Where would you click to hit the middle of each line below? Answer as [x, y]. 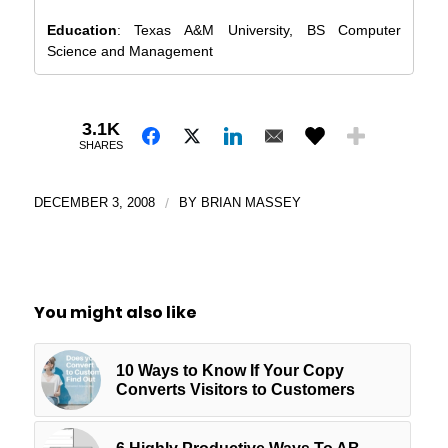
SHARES [100, 145]
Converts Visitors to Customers [235, 389]
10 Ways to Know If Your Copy [229, 370]
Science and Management [129, 50]
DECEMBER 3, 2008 [94, 202]
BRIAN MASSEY [250, 202]
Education [81, 29]
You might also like [115, 312]
